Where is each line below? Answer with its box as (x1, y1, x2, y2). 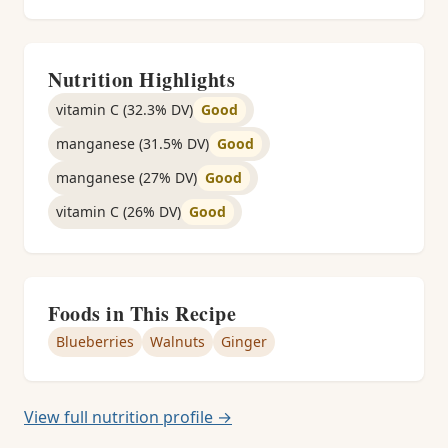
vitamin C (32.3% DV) (56, 100, 193, 119)
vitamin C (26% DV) (56, 202, 181, 221)
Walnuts (150, 332, 205, 351)
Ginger (221, 332, 267, 351)
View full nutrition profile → (24, 406, 232, 428)
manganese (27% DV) (56, 168, 197, 187)
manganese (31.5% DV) (56, 134, 209, 153)
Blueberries (56, 332, 134, 351)
